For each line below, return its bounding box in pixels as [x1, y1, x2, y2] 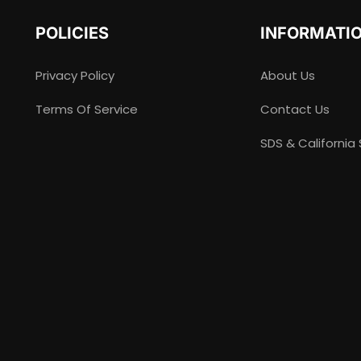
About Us [260, 67, 316, 85]
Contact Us [260, 101, 330, 118]
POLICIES [35, 23, 110, 44]
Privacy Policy [35, 67, 115, 85]
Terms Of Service [35, 101, 139, 118]
